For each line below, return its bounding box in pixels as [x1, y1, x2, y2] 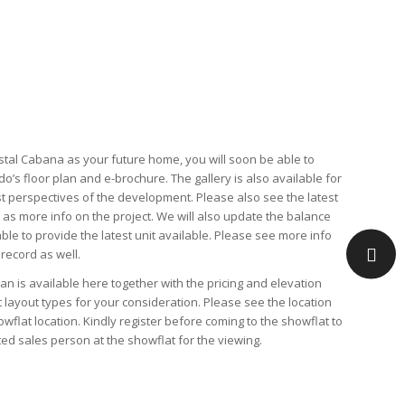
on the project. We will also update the [72, 208, 287, 225]
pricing [207, 275, 244, 292]
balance [287, 208, 332, 225]
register [119, 313, 163, 330]
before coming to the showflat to [162, 313, 344, 330]
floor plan [24, 170, 78, 187]
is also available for [231, 170, 343, 187]
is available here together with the [14, 275, 208, 292]
